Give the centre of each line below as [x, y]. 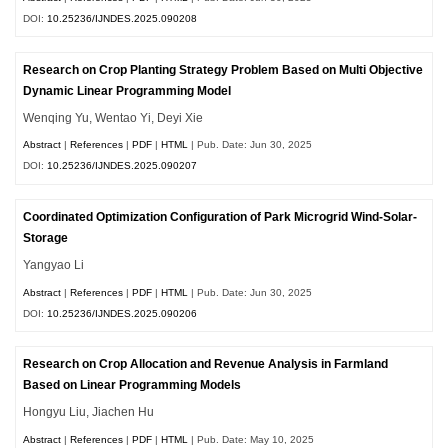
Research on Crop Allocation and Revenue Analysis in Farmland [206, 364]
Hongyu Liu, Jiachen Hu [89, 412]
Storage [46, 238]
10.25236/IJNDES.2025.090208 [122, 19]
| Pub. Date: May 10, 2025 [251, 439]
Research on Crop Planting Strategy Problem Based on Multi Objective [223, 69]
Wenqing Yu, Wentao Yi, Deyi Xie [113, 117]
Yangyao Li [54, 264]
